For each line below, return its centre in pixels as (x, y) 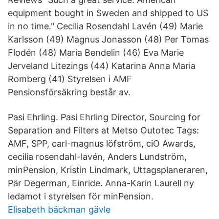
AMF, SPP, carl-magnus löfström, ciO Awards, (102, 143)
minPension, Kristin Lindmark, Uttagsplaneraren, (108, 170)
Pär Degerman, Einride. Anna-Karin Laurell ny (101, 183)
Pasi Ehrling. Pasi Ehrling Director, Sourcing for (104, 117)
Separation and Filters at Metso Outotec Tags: (103, 130)
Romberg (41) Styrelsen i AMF (70, 79)
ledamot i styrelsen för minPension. (81, 196)
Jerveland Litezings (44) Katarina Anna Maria (102, 66)
